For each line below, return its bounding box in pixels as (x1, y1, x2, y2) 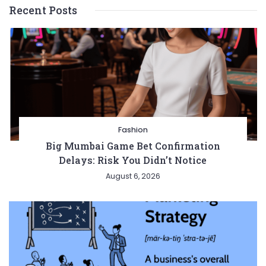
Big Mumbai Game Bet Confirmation (45, 140, 220, 152)
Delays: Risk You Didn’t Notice (59, 154, 207, 166)
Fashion (118, 125, 148, 135)
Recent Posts (9, 3, 77, 17)
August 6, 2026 (105, 171, 160, 181)
